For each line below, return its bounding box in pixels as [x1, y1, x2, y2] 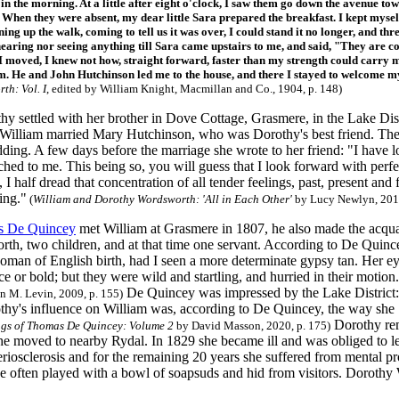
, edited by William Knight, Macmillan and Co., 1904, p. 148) [46, 82, 342, 95]
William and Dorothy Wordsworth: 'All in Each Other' [33, 192, 295, 206]
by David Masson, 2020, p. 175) [174, 319, 330, 332]
